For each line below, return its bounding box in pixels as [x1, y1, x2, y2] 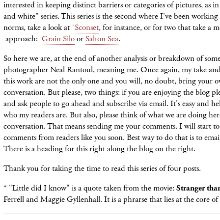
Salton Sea [85, 33, 118, 44]
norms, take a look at [3, 22, 72, 33]
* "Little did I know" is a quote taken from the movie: [3, 182, 176, 193]
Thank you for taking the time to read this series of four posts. [3, 163, 201, 174]
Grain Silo [42, 33, 75, 44]
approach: [3, 33, 42, 44]
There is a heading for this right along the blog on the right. [3, 143, 195, 154]
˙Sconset [72, 22, 99, 33]
